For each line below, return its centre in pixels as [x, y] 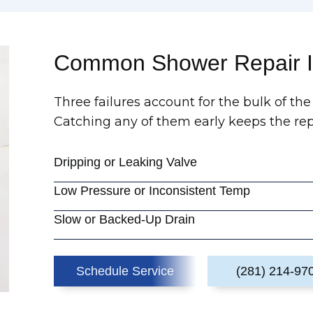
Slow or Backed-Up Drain [125, 219]
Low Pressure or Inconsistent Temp [152, 191]
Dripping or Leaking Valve [126, 162]
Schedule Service [125, 271]
